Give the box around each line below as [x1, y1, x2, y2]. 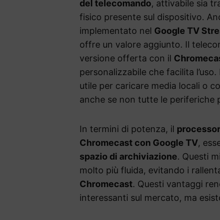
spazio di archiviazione [80, 151, 177, 162]
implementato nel [80, 26, 154, 36]
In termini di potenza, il [80, 124, 177, 135]
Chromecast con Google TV [80, 137, 198, 148]
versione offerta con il [80, 53, 174, 64]
